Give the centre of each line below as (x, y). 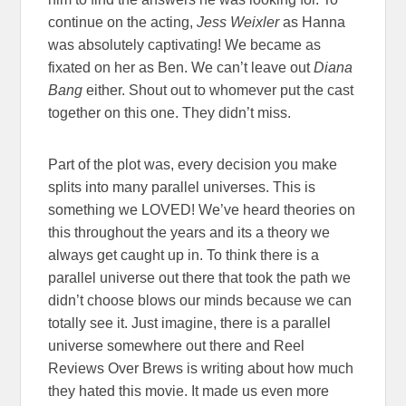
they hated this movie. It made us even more (189, 391)
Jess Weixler (240, 22)
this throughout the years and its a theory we (189, 232)
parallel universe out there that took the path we (200, 277)
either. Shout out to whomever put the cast (218, 90)
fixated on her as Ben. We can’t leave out (181, 67)
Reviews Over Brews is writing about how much (201, 368)
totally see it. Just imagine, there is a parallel (190, 323)
